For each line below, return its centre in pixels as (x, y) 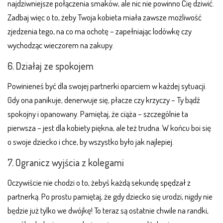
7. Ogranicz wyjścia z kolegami (66, 163)
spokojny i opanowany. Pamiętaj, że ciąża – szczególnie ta (98, 114)
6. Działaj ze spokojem (51, 66)
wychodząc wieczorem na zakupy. (61, 45)
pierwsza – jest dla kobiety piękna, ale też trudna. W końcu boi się (109, 128)
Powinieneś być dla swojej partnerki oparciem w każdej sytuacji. (107, 86)
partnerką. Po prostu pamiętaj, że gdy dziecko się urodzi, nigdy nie (110, 197)
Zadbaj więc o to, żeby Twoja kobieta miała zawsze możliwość (105, 17)
